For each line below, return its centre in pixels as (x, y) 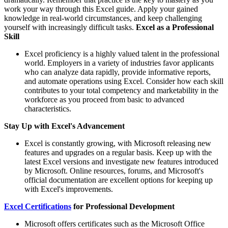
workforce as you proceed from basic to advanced (104, 99)
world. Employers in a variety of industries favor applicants (119, 63)
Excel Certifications (38, 206)
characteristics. (48, 108)
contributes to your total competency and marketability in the (121, 90)
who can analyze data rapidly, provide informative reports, (118, 72)
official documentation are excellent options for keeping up (119, 180)
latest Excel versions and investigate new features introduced (121, 161)
